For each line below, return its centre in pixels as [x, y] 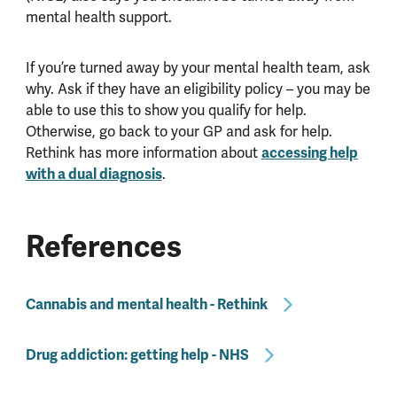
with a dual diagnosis [93, 174]
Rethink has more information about [143, 152]
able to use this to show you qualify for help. [166, 110]
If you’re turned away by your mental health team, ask [198, 67]
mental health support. [98, 17]
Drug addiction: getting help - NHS [137, 354]
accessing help [309, 152]
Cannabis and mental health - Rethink [146, 304]
